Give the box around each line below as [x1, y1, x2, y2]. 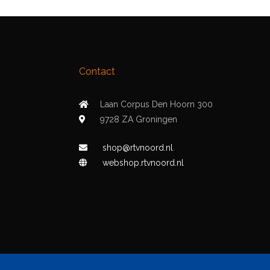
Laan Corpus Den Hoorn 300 [100, 99, 213, 109]
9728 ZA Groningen [100, 115, 177, 124]
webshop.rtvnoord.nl [102, 158, 184, 168]
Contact [79, 66, 115, 77]
